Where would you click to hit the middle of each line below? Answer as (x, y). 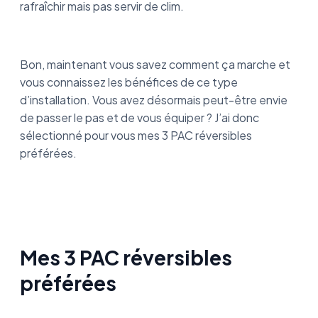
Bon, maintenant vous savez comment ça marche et (155, 64)
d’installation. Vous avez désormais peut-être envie (154, 100)
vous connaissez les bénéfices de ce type (129, 82)
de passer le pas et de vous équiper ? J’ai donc (139, 117)
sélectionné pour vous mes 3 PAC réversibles (136, 135)
